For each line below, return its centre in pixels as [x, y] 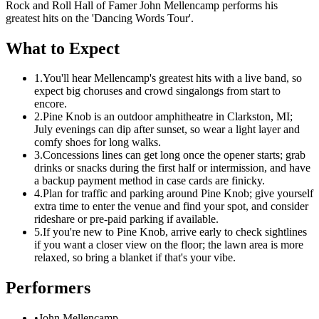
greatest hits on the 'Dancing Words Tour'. [100, 18]
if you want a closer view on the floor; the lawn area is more [169, 245]
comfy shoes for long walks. [98, 142]
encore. [51, 104]
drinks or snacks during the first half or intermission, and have [172, 168]
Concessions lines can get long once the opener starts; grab [174, 155]
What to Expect [63, 48]
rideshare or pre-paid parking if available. [126, 219]
